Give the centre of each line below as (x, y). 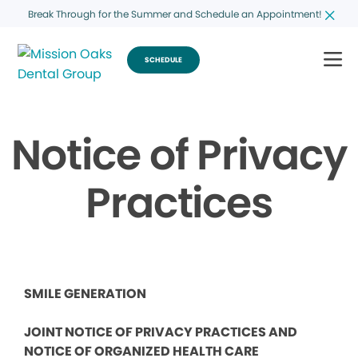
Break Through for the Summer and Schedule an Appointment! (175, 14)
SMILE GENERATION (85, 294)
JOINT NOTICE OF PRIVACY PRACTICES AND (161, 332)
